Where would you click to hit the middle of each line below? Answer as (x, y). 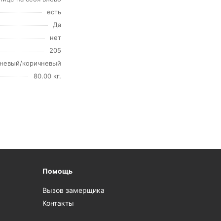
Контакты (58, 203)
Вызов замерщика (74, 190)
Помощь (58, 171)
